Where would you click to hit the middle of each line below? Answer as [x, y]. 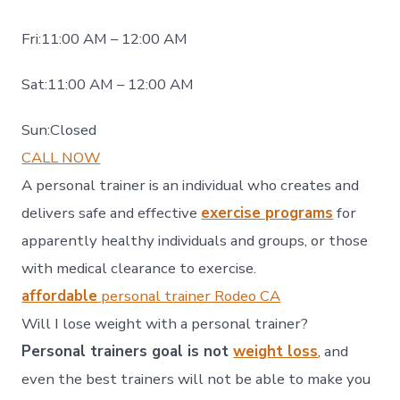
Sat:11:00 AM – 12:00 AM [108, 85]
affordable [60, 296]
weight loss [276, 352]
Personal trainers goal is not [128, 352]
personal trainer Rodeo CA [189, 296]
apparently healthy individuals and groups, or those [195, 241]
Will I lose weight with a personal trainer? [165, 324]
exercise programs [267, 213]
